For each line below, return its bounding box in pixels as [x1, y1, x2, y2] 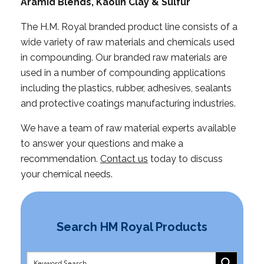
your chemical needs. [21, 168, 113, 180]
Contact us [100, 153, 148, 164]
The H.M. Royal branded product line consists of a [21, 21, 237, 32]
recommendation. [21, 153, 100, 164]
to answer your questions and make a [21, 137, 183, 149]
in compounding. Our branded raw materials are [21, 51, 227, 63]
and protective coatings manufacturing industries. [21, 97, 236, 109]
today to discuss [148, 153, 223, 164]
